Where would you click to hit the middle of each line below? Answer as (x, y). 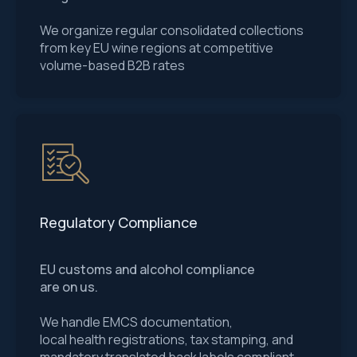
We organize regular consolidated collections (172, 30)
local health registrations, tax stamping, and (167, 339)
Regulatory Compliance (119, 222)
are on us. (69, 287)
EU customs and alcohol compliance (147, 269)
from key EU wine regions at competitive (157, 48)
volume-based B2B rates (112, 65)
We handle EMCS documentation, (136, 322)
